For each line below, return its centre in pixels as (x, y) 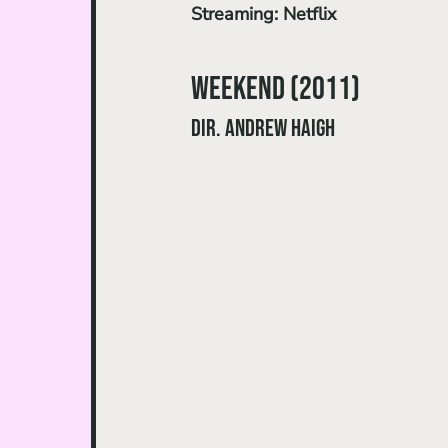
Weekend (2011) (278, 90)
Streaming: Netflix (263, 14)
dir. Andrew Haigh (263, 129)
